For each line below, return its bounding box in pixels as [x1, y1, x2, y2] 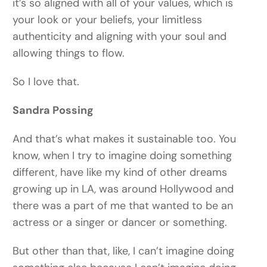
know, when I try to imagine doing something [13, 148, 232, 163]
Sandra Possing [13, 103, 94, 118]
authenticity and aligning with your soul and [13, 29, 227, 44]
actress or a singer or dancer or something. [13, 215, 228, 230]
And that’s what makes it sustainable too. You [13, 132, 237, 147]
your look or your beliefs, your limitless [13, 13, 203, 27]
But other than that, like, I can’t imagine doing [13, 244, 235, 259]
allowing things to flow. [13, 46, 125, 61]
